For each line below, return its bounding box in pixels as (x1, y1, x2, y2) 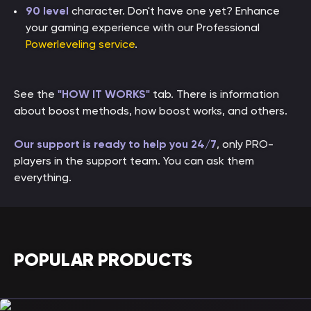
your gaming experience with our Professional (26, 21, 260, 34)
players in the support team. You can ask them (14, 154, 254, 167)
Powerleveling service (26, 37, 135, 51)
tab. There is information (150, 87, 279, 101)
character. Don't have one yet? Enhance (69, 4, 280, 17)
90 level (26, 4, 69, 17)
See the (14, 87, 58, 101)
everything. (14, 171, 72, 184)
